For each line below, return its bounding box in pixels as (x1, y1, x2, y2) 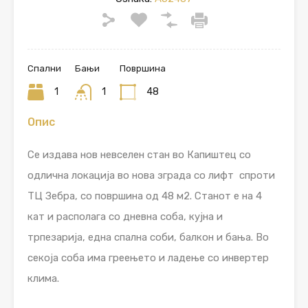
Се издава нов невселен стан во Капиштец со (27, 148, 251, 162)
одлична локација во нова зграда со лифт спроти (27, 169, 275, 182)
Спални (27, 63, 61, 74)
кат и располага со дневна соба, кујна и (27, 210, 223, 223)
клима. (27, 272, 59, 285)
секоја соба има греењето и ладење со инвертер (27, 252, 269, 265)
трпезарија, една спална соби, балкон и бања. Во (27, 231, 269, 244)
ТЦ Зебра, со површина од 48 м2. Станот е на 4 (27, 190, 262, 203)
